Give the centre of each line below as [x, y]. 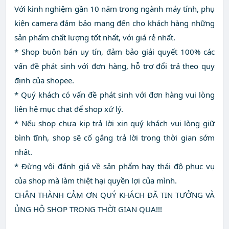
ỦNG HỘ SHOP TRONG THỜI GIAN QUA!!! [88, 209]
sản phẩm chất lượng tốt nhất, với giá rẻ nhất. [95, 38]
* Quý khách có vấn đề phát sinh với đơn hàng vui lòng [114, 95]
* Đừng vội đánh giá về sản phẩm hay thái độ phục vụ [114, 166]
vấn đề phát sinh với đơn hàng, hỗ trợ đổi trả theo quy [114, 66]
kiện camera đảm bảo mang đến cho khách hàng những [114, 23]
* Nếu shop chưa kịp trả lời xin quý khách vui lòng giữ [114, 123]
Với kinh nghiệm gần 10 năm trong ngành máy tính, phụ [114, 9]
